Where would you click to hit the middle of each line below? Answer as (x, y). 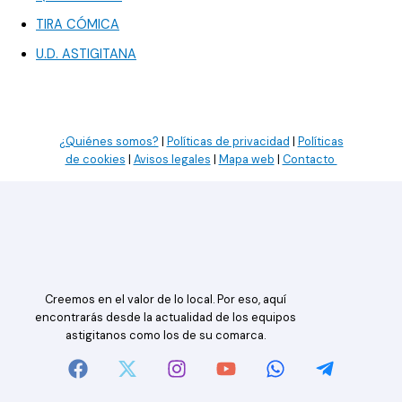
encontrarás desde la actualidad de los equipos (165, 318)
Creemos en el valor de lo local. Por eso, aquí (165, 300)
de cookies (95, 160)
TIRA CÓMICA (78, 25)
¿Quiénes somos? (109, 142)
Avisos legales (172, 160)
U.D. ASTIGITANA (86, 54)
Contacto (310, 160)
